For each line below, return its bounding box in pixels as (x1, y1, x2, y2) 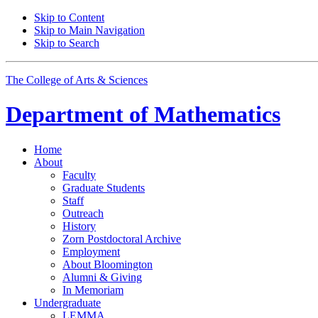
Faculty (62, 168, 96, 181)
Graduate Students (62, 181, 145, 194)
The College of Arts (6, 74, 97, 86)
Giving (108, 270, 142, 283)
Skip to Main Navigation (34, 24, 145, 36)
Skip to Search (34, 37, 99, 49)
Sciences (106, 74, 148, 86)
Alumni (62, 270, 99, 283)
